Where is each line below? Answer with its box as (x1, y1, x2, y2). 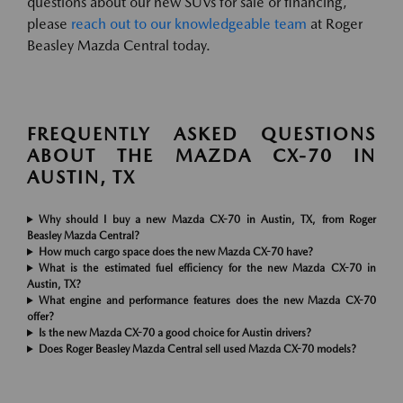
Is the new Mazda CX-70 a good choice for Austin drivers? (38, 327, 311, 339)
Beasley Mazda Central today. (27, 37, 210, 54)
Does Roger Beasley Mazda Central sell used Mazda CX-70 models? (38, 343, 356, 355)
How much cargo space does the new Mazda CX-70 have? (38, 246, 313, 258)
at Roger (307, 15, 363, 32)
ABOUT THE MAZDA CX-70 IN (27, 145, 376, 166)
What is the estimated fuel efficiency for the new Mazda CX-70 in (38, 262, 376, 274)
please (27, 15, 71, 32)
